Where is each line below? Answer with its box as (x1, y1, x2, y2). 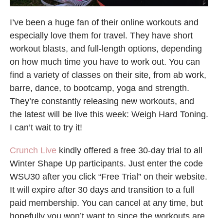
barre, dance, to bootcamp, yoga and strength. (10, 83, 189, 93)
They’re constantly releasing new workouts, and (10, 96, 194, 106)
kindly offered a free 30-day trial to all (56, 145, 202, 155)
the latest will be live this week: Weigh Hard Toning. (10, 109, 208, 119)
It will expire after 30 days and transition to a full (10, 184, 194, 195)
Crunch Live (10, 145, 56, 155)
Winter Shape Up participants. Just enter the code (10, 158, 203, 168)
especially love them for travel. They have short (10, 30, 193, 40)
